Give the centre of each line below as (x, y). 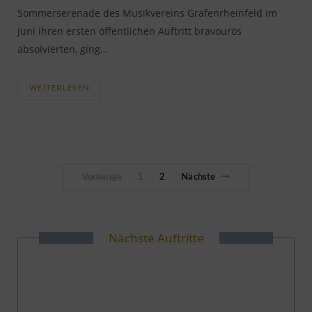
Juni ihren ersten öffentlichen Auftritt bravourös (130, 31)
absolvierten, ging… (63, 49)
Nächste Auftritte (156, 237)
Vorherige (102, 178)
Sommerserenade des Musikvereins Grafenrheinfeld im (147, 13)
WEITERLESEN (60, 88)
